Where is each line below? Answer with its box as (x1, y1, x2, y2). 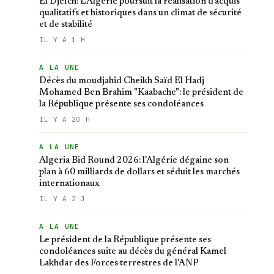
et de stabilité (39, 20, 92, 29)
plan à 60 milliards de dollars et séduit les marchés (39, 168, 240, 177)
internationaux (39, 179, 100, 188)
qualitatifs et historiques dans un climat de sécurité (39, 9, 242, 18)
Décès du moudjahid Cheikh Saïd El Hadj (39, 76, 204, 86)
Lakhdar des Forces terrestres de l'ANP (39, 259, 199, 268)
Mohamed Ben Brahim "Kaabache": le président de (39, 88, 243, 97)
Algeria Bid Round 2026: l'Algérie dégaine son (39, 156, 229, 165)
